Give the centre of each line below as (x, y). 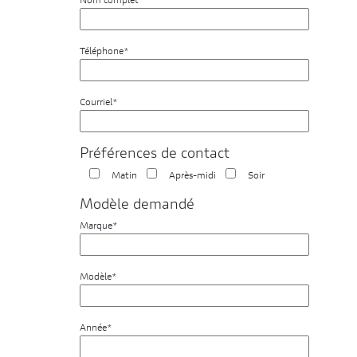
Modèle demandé (137, 206)
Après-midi (192, 177)
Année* (96, 329)
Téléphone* (104, 52)
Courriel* (99, 103)
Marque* (99, 227)
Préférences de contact (155, 155)
